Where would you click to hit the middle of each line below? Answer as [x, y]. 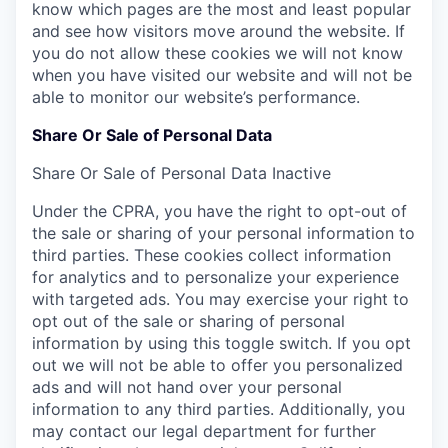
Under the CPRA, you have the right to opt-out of [219, 210]
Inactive [301, 172]
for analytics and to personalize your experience [215, 276]
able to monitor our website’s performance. [196, 96]
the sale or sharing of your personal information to [223, 232]
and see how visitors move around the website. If [218, 30]
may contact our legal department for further [204, 430]
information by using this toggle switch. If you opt [221, 342]
